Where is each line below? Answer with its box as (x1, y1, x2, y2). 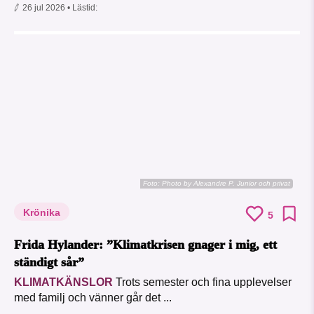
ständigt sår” (14, 255, 84, 270)
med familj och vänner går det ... (14, 292, 172, 304)
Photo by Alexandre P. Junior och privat (162, 179, 290, 188)
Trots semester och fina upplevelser (113, 276, 292, 289)
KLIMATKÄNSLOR (14, 276, 113, 289)
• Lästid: (67, 3, 97, 13)
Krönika (23, 207, 60, 219)
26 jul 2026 (22, 3, 65, 13)
